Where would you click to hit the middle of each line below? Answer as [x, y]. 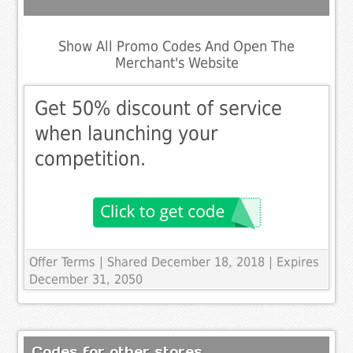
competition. [91, 159]
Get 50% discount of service [159, 109]
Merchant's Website [176, 63]
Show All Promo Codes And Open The [176, 46]
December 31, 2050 [86, 280]
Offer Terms [63, 262]
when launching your [126, 134]
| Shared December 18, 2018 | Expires [210, 262]
